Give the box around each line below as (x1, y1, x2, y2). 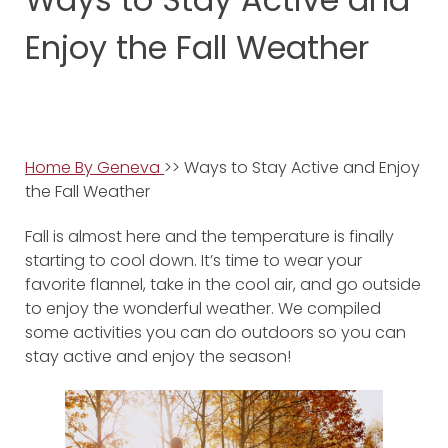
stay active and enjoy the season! (25, 345, 291, 368)
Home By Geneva (25, 156, 164, 180)
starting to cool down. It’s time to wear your (25, 249, 362, 272)
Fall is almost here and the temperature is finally (25, 225, 394, 248)
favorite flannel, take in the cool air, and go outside (25, 273, 421, 296)
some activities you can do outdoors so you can (25, 321, 406, 344)
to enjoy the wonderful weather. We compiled (25, 297, 381, 320)
